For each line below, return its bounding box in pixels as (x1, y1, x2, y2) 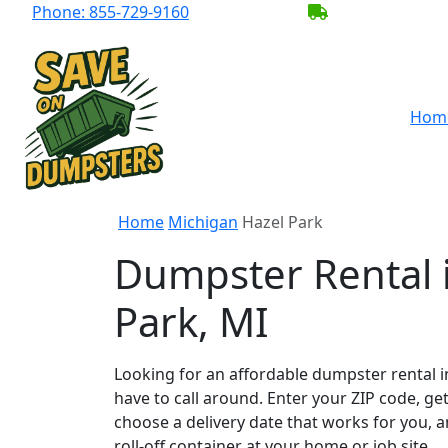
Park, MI (114, 294, 269, 349)
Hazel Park (242, 211, 323, 233)
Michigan (168, 211, 238, 233)
